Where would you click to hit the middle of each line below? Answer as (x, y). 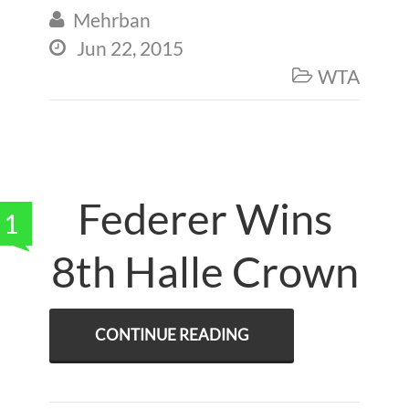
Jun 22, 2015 (130, 48)
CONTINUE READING (172, 335)
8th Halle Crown (204, 271)
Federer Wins (204, 218)
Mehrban (112, 20)
